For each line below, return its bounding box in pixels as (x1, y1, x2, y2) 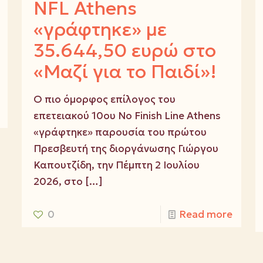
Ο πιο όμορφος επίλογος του (33, 93, 176, 106)
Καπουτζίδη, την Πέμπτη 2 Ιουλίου (33, 159, 200, 172)
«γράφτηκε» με (33, 18, 167, 42)
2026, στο (33, 175, 83, 188)
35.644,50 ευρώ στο (33, 39, 216, 63)
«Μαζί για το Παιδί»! (33, 60, 217, 84)
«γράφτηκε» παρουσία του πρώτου (33, 126, 207, 139)
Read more (179, 208, 233, 221)
